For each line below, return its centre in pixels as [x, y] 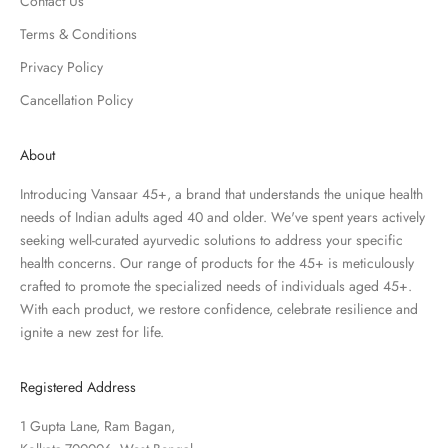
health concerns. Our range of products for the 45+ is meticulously [217, 262]
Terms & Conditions [78, 33]
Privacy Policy [61, 66]
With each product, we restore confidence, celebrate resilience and [219, 308]
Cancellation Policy [76, 99]
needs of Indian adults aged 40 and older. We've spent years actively [222, 216]
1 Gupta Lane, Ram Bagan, [97, 425]
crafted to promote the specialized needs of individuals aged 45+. [216, 285]
